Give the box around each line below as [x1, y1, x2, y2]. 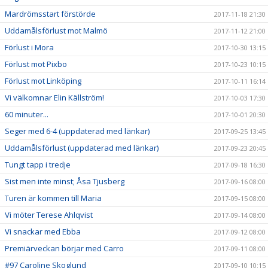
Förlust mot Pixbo [5, 59, 67, 69]
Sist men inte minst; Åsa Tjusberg [5, 176, 124, 187]
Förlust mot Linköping [5, 75, 81, 86]
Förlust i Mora [5, 42, 54, 53]
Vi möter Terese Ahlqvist [5, 209, 93, 220]
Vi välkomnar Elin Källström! [5, 92, 104, 103]
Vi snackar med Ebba [5, 226, 81, 237]
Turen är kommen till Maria [5, 193, 102, 203]
